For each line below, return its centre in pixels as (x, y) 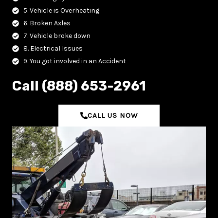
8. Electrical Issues (53, 49)
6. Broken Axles (47, 23)
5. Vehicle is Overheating (61, 11)
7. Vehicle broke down (57, 36)
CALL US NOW (113, 116)
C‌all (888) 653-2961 (79, 86)
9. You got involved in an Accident (74, 61)
